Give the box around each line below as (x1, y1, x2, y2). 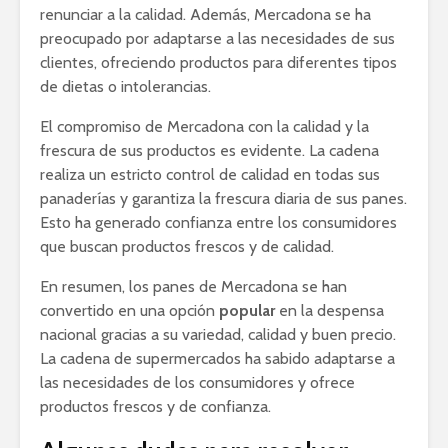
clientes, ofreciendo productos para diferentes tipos (40, 53, 397, 73)
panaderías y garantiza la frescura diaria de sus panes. (40, 189, 407, 209)
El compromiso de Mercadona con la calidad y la (40, 117, 369, 137)
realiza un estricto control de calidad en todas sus (40, 165, 380, 185)
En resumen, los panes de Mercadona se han (40, 277, 347, 297)
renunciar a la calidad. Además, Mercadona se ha (40, 5, 371, 25)
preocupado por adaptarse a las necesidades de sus (40, 29, 395, 49)
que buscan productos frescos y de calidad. (40, 237, 334, 257)
